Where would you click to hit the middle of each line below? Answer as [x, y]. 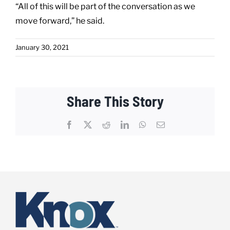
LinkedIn [143, 124]
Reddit [121, 124]
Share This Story [115, 101]
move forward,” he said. [60, 21]
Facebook [89, 124]
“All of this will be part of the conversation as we [105, 6]
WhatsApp [163, 124]
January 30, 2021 [42, 47]
